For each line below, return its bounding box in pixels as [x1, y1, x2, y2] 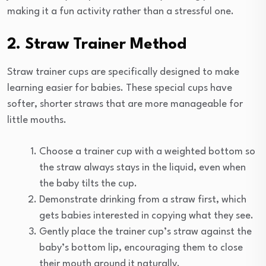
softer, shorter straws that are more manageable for [7, 99, 243, 109]
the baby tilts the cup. [39, 178, 137, 189]
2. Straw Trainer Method [7, 36, 186, 52]
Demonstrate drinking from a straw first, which [39, 194, 246, 205]
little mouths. [7, 115, 66, 125]
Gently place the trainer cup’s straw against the [39, 226, 252, 237]
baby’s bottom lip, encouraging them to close [39, 242, 243, 253]
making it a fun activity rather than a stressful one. [7, 6, 234, 17]
